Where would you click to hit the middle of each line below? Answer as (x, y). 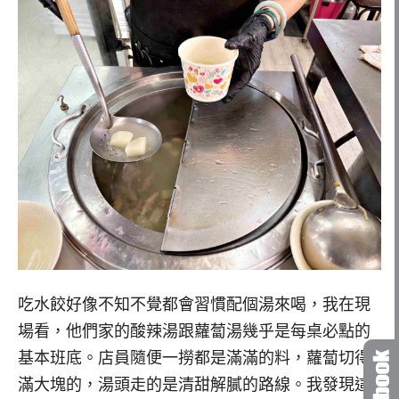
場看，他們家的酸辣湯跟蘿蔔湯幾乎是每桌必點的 (194, 331)
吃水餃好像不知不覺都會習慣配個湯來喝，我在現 (194, 304)
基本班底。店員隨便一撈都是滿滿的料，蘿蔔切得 (194, 358)
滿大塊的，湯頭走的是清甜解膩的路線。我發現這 (194, 384)
